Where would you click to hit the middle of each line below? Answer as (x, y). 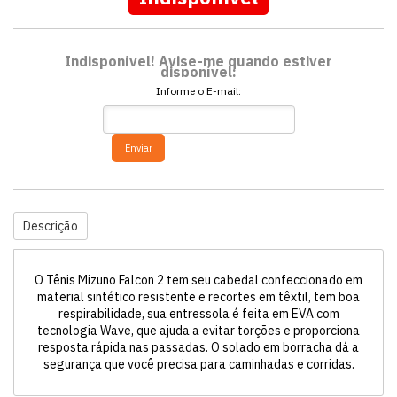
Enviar (138, 148)
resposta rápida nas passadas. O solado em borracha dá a (198, 347)
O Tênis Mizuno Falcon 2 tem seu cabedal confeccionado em (198, 280)
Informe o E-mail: (198, 91)
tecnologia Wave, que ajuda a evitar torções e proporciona (198, 331)
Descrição (51, 226)
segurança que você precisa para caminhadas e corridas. (198, 364)
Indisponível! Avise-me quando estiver (198, 61)
